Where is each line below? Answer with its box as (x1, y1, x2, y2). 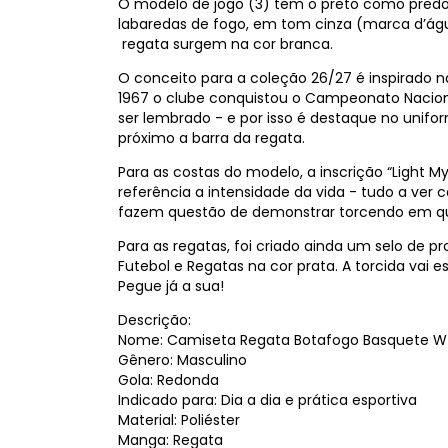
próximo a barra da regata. (118, 128, 309, 148)
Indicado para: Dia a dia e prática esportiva (118, 390, 417, 410)
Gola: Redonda (118, 370, 219, 390)
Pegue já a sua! (118, 276, 224, 296)
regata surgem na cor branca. (118, 34, 337, 54)
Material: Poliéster (118, 410, 240, 430)
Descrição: (118, 310, 191, 330)
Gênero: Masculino (118, 350, 247, 370)
